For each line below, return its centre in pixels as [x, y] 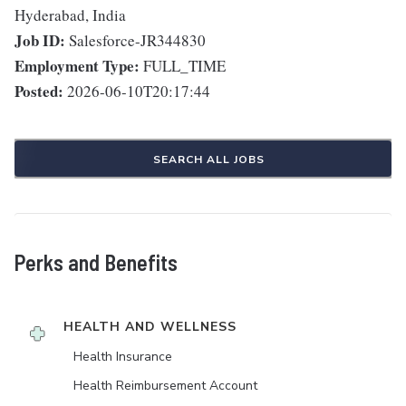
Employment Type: [77, 66]
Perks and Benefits [96, 262]
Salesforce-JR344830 [137, 40]
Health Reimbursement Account [165, 386]
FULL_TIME [184, 66]
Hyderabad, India [70, 15]
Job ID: [40, 40]
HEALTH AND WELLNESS [150, 327]
